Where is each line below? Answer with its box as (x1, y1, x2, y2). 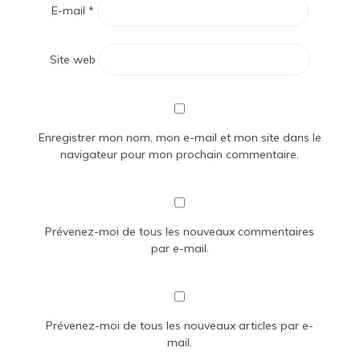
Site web (49, 52, 96, 67)
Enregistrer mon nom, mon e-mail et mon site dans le (38, 130, 321, 145)
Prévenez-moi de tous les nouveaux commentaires (45, 224, 315, 239)
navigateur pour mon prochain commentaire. (60, 147, 300, 162)
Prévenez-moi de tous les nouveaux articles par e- (46, 318, 314, 333)
